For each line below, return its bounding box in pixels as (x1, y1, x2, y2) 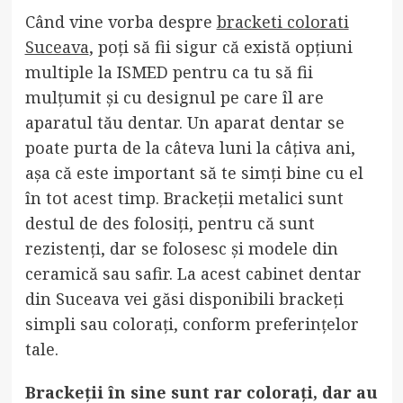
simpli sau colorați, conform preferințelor (24, 312, 359, 335)
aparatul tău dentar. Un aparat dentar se (24, 111, 345, 133)
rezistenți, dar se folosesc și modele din (24, 237, 338, 259)
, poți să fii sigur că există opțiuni (88, 35, 353, 58)
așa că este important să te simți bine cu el (24, 161, 363, 184)
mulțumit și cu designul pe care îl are (24, 85, 324, 108)
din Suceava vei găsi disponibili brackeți (24, 287, 344, 309)
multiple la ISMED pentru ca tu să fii (24, 60, 313, 83)
